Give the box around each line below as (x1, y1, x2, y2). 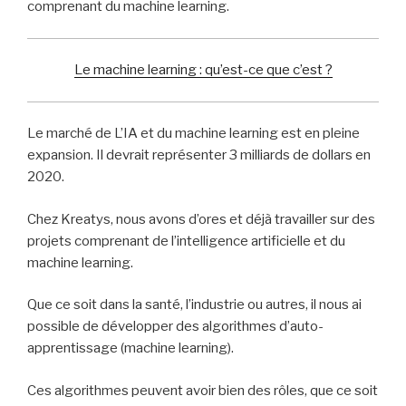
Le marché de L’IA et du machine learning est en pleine (27, 125, 360, 142)
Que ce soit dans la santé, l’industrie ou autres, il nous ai (27, 296, 362, 314)
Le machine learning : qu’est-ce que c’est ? (73, 62, 333, 79)
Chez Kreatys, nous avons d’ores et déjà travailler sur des (27, 210, 375, 227)
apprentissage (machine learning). (27, 340, 234, 357)
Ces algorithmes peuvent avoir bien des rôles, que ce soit (27, 382, 378, 399)
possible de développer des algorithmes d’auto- (27, 318, 324, 335)
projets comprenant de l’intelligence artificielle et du (27, 232, 345, 249)
